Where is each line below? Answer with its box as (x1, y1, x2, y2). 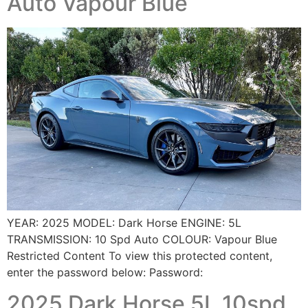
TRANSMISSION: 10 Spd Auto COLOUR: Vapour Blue (7, 232, 277, 247)
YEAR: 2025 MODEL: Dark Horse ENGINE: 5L (7, 216, 241, 230)
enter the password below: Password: (7, 265, 203, 280)
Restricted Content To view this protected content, (7, 249, 272, 263)
